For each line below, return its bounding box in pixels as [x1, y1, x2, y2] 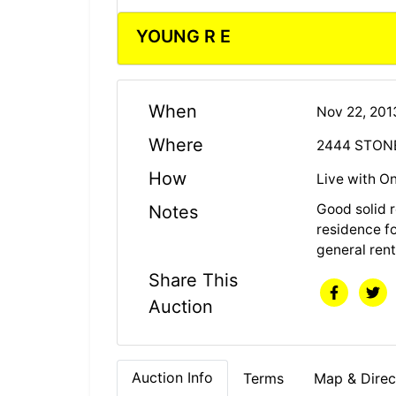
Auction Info [132, 369, 213, 387]
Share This [148, 270, 238, 292]
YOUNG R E [136, 26, 231, 48]
